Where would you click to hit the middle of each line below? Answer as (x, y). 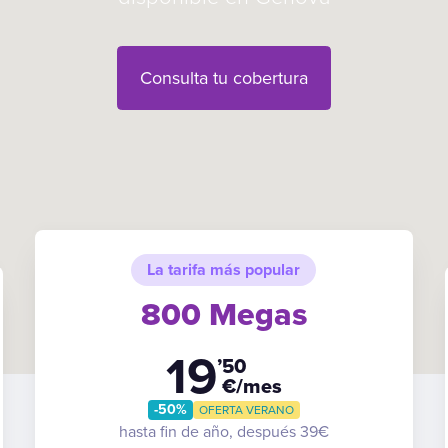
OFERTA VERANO (246, 410)
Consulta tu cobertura (224, 78)
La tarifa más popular (224, 270)
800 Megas (223, 315)
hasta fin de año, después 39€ (223, 432)
